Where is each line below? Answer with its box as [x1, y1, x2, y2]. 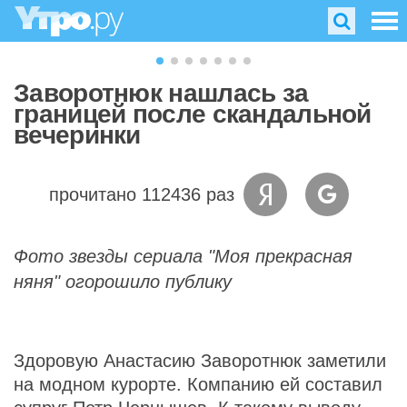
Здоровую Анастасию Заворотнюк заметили [14, 351, 386, 371]
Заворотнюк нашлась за [14, 79, 309, 107]
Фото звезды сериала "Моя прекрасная [14, 246, 352, 266]
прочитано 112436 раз [49, 184, 234, 204]
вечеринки [14, 121, 141, 149]
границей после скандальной [14, 100, 372, 128]
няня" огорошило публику [14, 272, 232, 292]
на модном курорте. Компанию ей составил [14, 374, 382, 394]
